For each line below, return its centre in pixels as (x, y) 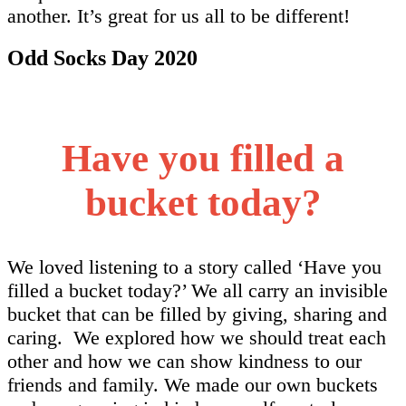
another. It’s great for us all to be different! (181, 15)
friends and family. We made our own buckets (193, 384)
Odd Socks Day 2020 (102, 58)
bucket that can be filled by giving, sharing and (197, 314)
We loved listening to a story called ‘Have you (194, 266)
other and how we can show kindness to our (184, 361)
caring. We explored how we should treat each (197, 337)
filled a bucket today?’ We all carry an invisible (198, 290)
